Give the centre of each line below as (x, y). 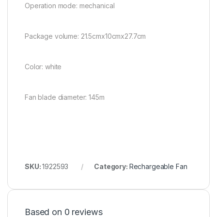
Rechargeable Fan (158, 166)
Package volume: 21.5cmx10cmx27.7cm (85, 36)
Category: (112, 166)
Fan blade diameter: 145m (65, 97)
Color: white (43, 66)
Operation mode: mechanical (70, 5)
